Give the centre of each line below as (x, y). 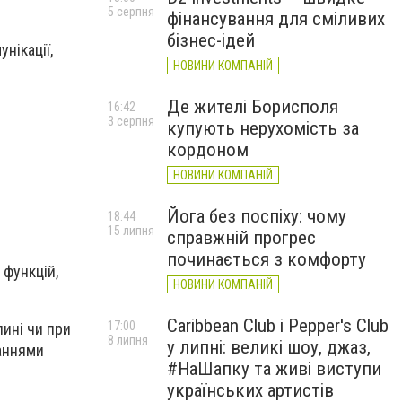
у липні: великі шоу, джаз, (269, 347)
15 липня (131, 231)
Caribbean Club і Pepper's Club (278, 326)
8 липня (128, 340)
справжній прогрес (241, 238)
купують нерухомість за (263, 128)
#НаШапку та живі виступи (274, 369)
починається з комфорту (267, 259)
